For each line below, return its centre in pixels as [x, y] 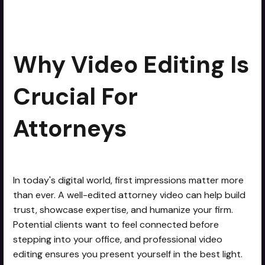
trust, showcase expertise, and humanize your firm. [123, 209]
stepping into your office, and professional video [118, 239]
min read [185, 13]
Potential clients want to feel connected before [116, 224]
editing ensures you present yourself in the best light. [128, 254]
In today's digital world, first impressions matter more [129, 180]
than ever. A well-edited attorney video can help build [130, 195]
